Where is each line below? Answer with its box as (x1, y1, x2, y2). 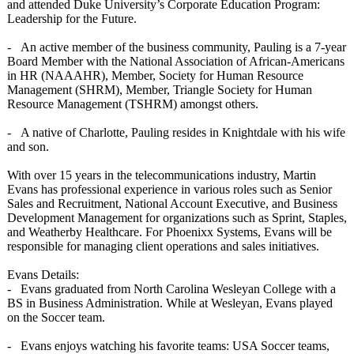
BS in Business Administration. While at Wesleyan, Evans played (7, 296, 333, 310)
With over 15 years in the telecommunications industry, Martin (7, 168, 316, 182)
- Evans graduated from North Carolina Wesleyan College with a (7, 282, 336, 296)
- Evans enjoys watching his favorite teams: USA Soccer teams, (7, 339, 330, 352)
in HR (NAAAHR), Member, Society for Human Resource (7, 69, 303, 82)
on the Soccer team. (7, 311, 105, 324)
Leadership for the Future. (7, 12, 137, 25)
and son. (7, 140, 55, 153)
